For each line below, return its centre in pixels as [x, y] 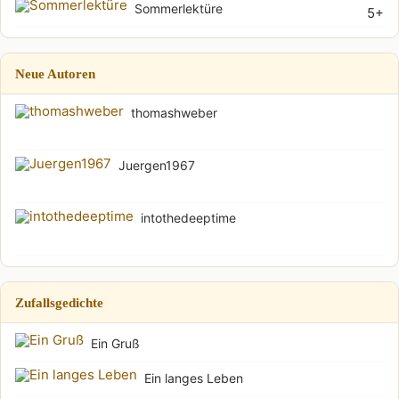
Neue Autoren [55, 73]
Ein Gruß [115, 343]
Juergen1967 [157, 165]
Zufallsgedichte [59, 302]
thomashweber [174, 113]
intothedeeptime [188, 218]
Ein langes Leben [194, 378]
